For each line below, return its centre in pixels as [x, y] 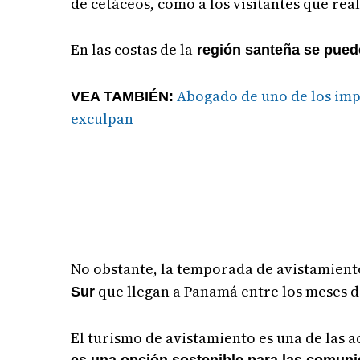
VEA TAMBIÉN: [123, 97]
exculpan [102, 119]
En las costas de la [132, 50]
